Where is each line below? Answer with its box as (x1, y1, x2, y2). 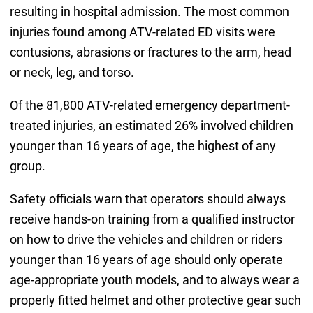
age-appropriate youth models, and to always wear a (9, 272, 300, 288)
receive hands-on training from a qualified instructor (9, 212, 295, 227)
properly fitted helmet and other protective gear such (9, 293, 301, 308)
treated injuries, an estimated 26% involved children (9, 118, 293, 133)
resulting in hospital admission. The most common (9, 4, 289, 20)
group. (9, 159, 45, 174)
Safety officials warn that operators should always (9, 191, 286, 207)
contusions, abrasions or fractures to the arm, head (9, 45, 291, 60)
